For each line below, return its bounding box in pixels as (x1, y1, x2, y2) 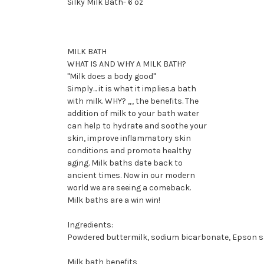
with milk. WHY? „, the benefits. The (67, 95, 199, 106)
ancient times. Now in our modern (67, 170, 195, 180)
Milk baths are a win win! (67, 194, 160, 205)
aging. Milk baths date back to (67, 157, 183, 168)
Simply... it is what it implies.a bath (67, 83, 196, 94)
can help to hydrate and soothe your (67, 120, 207, 131)
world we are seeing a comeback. (67, 182, 191, 193)
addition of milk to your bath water (67, 108, 199, 118)
